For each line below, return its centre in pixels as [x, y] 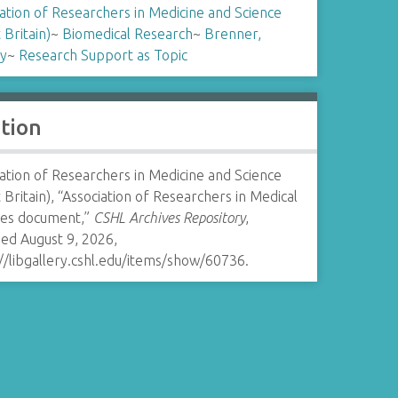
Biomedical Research [127, 34]
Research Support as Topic [103, 55]
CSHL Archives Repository [169, 218]
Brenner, [232, 34]
